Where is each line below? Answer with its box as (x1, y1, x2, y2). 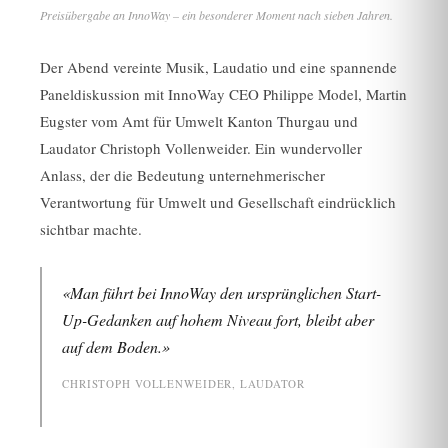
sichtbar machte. (40, 218, 142, 239)
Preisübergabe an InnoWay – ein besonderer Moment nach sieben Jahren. (40, 6, 393, 23)
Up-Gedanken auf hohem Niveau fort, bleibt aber (62, 308, 374, 330)
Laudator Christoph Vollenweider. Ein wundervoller (40, 137, 362, 158)
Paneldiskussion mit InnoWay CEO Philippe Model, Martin (40, 83, 407, 104)
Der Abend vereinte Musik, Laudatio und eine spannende (40, 56, 397, 77)
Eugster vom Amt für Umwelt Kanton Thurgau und (40, 110, 358, 131)
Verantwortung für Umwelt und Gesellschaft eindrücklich (40, 191, 396, 212)
